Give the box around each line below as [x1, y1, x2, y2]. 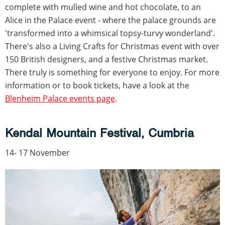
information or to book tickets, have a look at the [5, 80, 189, 91]
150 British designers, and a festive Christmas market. [5, 54, 208, 65]
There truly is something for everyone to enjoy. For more [5, 67, 219, 78]
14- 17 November [5, 147, 70, 159]
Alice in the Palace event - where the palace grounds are [5, 15, 216, 26]
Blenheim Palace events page [5, 93, 115, 104]
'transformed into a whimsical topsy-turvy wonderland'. [5, 28, 215, 39]
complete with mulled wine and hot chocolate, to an [5, 2, 201, 13]
